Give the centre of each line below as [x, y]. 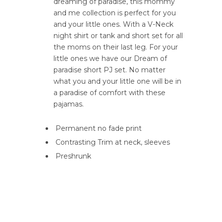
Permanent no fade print [97, 129]
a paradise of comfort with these [109, 93]
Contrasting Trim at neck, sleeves [111, 142]
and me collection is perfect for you [114, 13]
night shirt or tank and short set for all [118, 36]
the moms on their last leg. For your [115, 47]
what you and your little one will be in [117, 82]
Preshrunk [72, 156]
